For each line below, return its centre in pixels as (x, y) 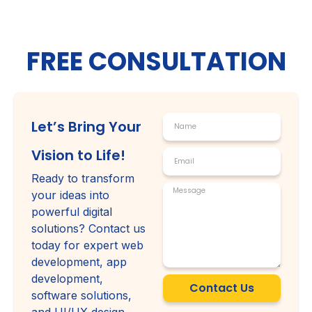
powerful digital (72, 211)
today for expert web (87, 245)
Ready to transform (83, 178)
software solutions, (81, 295)
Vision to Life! (78, 155)
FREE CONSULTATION (156, 61)
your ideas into (70, 195)
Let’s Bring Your (86, 126)
